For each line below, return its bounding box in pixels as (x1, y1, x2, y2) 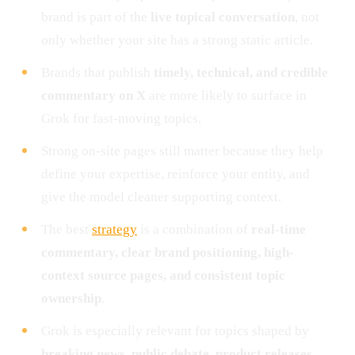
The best (41, 221, 92, 237)
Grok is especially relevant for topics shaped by (41, 323, 309, 338)
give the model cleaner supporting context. (41, 189, 281, 204)
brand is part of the (41, 9, 151, 25)
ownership (41, 290, 101, 306)
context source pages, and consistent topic (41, 267, 285, 283)
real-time (251, 221, 306, 237)
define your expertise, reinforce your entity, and (41, 166, 310, 181)
